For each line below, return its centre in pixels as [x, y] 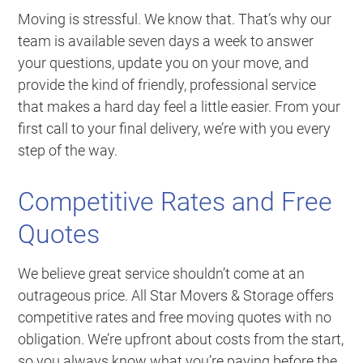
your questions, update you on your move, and [164, 62]
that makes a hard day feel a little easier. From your [179, 106]
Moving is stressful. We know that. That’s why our [175, 19]
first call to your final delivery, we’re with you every [175, 128]
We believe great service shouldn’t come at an [162, 273]
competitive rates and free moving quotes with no [175, 317]
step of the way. [68, 150]
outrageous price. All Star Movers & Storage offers [176, 295]
